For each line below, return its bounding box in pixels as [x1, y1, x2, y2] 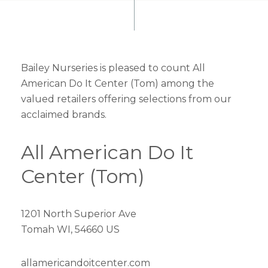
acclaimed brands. [21, 109, 106, 120]
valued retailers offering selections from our [21, 93, 232, 105]
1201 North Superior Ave [21, 208, 136, 220]
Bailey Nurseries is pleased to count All [21, 62, 205, 74]
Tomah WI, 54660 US [21, 224, 120, 235]
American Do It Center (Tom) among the [21, 78, 214, 89]
